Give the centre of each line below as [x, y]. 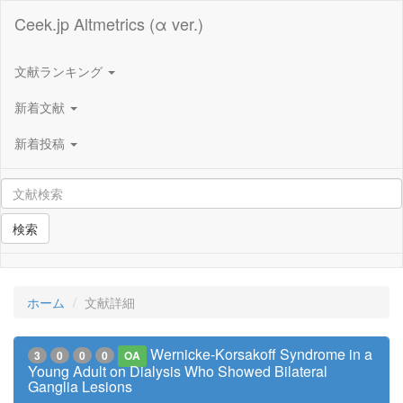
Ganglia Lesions [80, 386]
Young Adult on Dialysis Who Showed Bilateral [178, 371]
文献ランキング [60, 71]
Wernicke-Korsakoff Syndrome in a [262, 354]
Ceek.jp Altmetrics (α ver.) [109, 23]
